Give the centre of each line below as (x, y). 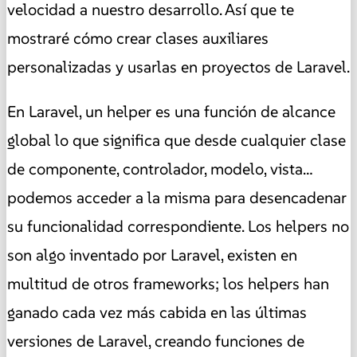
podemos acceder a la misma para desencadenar (177, 197)
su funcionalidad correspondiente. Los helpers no (178, 226)
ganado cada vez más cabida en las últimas (157, 312)
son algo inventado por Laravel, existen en (152, 255)
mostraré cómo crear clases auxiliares (138, 38)
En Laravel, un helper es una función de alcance (171, 111)
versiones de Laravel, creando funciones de (156, 341)
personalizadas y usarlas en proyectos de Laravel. (178, 67)
